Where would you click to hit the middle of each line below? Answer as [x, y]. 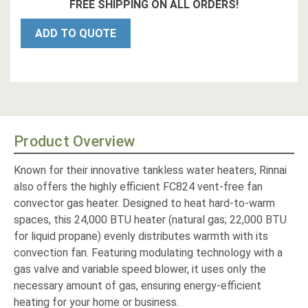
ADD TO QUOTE [76, 34]
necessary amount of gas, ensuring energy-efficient [137, 286]
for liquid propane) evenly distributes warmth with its [141, 236]
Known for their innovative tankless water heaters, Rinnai [150, 170]
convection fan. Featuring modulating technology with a [148, 253]
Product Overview [74, 142]
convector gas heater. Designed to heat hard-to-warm [144, 203]
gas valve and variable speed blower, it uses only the [140, 269]
